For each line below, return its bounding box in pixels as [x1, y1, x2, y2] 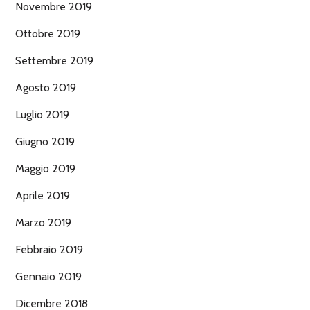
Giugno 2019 [15, 135, 75, 149]
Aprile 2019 [15, 189, 70, 203]
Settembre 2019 [15, 54, 93, 68]
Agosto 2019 [15, 81, 76, 95]
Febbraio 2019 [15, 243, 83, 257]
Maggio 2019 [15, 162, 75, 176]
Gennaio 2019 [15, 270, 82, 284]
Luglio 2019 [15, 108, 69, 122]
